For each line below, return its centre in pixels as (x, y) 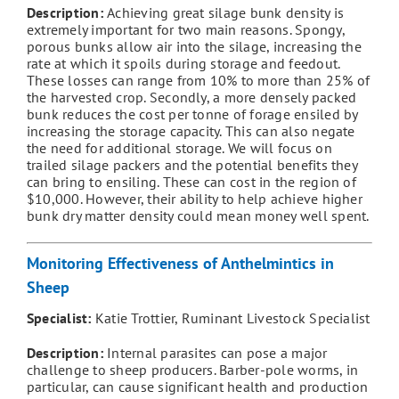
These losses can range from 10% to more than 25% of (198, 80)
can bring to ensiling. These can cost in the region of (191, 181)
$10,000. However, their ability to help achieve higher (194, 198)
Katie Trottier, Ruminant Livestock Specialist (231, 318)
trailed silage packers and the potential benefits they (191, 164)
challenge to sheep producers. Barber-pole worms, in (192, 370)
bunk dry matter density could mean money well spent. (198, 215)
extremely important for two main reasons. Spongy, (185, 29)
